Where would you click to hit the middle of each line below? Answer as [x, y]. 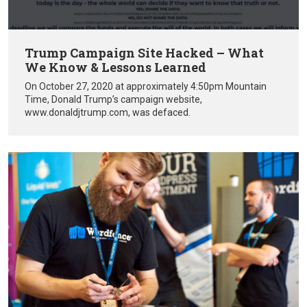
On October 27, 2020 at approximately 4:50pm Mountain [146, 87]
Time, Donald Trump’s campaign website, [113, 100]
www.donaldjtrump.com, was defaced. [108, 113]
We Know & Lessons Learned [115, 67]
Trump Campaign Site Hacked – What [144, 53]
